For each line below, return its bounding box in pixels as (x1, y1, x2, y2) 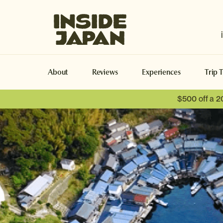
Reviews (92, 67, 118, 77)
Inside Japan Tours (132, 8, 198, 18)
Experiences (142, 67, 181, 77)
